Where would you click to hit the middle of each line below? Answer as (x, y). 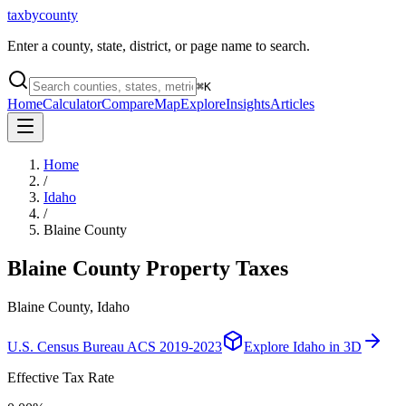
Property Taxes (217, 268)
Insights (248, 104)
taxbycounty (43, 15)
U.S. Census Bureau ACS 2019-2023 (115, 346)
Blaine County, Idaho (68, 306)
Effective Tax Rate (61, 377)
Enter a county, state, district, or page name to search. (159, 46)
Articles (292, 104)
